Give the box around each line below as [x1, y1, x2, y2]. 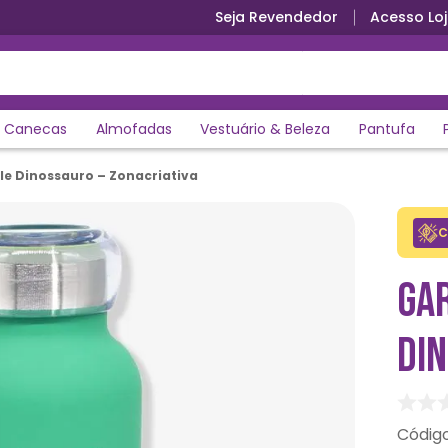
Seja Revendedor [215, 7, 338, 27]
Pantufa [358, 119, 415, 139]
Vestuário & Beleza [200, 119, 331, 139]
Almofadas [95, 119, 172, 139]
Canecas [4, 119, 68, 139]
